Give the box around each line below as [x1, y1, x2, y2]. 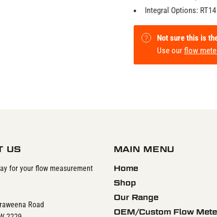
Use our [156, 45, 184, 55]
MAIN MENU [113, 144, 175, 154]
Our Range [113, 192, 158, 202]
